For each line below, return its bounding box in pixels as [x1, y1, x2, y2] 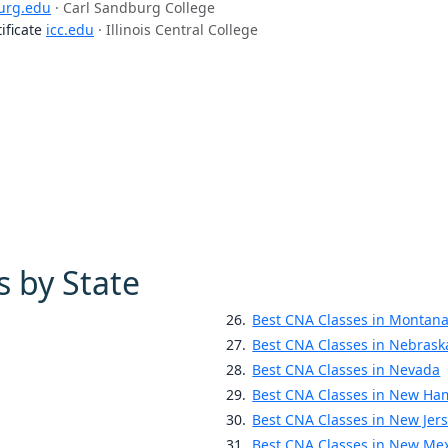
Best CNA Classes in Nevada [252, 360, 441, 380]
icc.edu [46, 20, 94, 40]
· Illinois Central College [98, 20, 258, 40]
